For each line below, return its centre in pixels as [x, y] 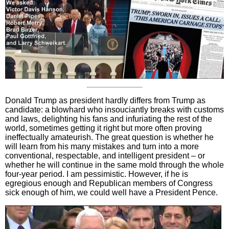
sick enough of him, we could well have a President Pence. [111, 193]
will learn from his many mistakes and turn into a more [102, 147]
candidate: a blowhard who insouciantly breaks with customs [114, 110]
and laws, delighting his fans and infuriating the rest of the [109, 119]
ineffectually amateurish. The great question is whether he [109, 138]
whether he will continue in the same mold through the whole [114, 165]
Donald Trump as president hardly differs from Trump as [105, 101]
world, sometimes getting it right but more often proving [104, 128]
